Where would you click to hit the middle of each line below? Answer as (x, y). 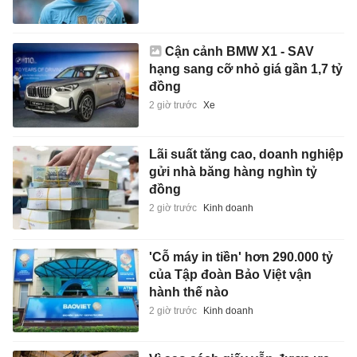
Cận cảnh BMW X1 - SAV (239, 52)
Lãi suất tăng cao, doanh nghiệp (246, 155)
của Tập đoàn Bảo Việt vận (230, 274)
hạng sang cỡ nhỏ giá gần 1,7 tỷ (245, 69)
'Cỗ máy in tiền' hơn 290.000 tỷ (241, 257)
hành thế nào (188, 292)
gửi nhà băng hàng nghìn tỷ (233, 172)
